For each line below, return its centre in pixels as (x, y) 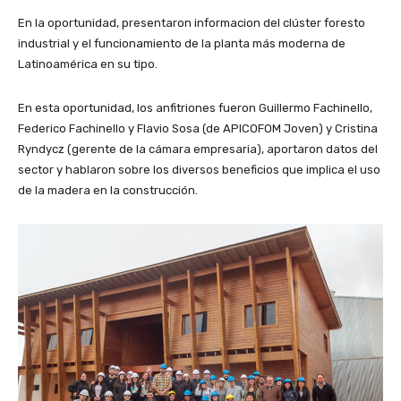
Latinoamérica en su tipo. (88, 64)
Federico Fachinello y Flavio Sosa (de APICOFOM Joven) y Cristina (198, 128)
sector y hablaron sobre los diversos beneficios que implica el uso (199, 169)
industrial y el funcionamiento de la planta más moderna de (182, 43)
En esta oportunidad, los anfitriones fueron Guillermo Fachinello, (195, 107)
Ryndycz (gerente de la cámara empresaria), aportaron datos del (198, 149)
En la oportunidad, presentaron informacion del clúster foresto (192, 22)
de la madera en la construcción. (108, 190)
